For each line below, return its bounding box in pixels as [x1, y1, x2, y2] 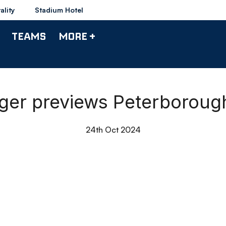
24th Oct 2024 [85, 125, 141, 135]
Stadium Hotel [35, 6, 83, 14]
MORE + [59, 29, 95, 42]
